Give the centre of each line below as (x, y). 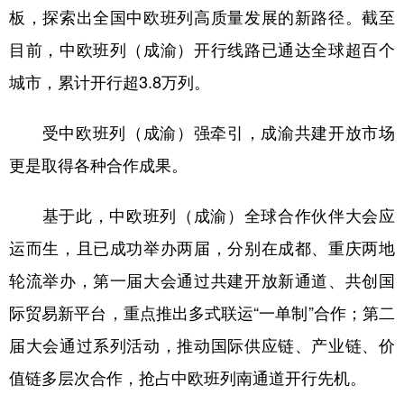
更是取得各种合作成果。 (98, 164)
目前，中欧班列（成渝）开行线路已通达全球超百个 (202, 49)
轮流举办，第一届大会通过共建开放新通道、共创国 (202, 280)
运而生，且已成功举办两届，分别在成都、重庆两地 (202, 247)
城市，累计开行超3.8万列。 (110, 81)
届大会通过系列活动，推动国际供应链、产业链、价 (202, 344)
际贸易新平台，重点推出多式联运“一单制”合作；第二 (202, 312)
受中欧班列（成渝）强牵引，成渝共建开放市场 (202, 132)
